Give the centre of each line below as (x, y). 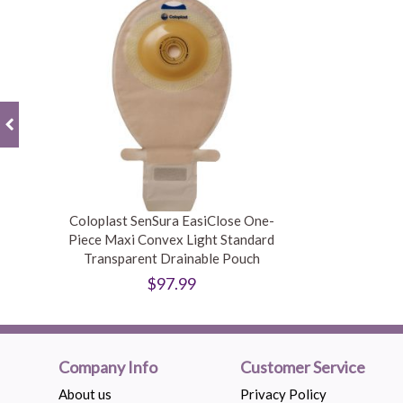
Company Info (108, 367)
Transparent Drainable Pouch (171, 259)
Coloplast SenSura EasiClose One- (171, 221)
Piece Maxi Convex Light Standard (171, 240)
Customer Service (303, 367)
